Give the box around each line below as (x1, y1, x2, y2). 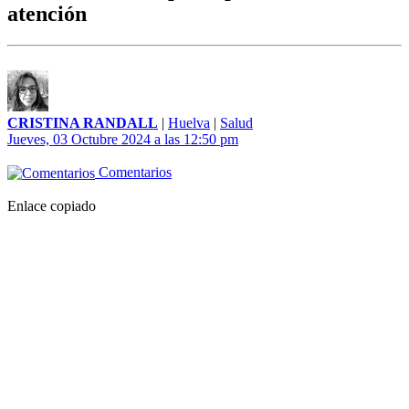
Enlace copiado (7, 198, 96, 215)
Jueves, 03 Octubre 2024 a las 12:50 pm (7, 131, 238, 148)
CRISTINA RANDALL (7, 115, 158, 131)
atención (7, 2, 87, 26)
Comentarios (95, 164, 172, 181)
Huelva (168, 115, 210, 131)
